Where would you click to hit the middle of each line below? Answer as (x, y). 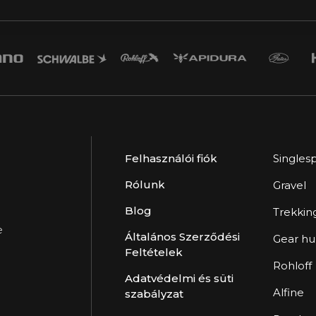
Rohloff (292, 266)
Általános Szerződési (182, 237)
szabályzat (154, 294)
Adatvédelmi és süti (179, 279)
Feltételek (154, 253)
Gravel (289, 186)
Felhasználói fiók (171, 159)
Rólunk (145, 185)
